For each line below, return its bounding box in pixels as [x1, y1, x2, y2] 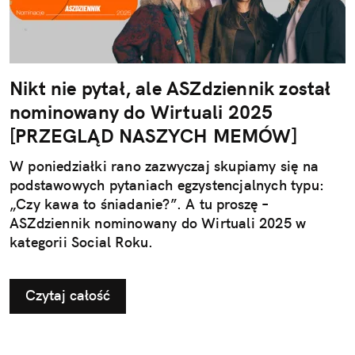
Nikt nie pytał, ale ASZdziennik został [10, 75, 331, 100]
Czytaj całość [25, 285, 110, 304]
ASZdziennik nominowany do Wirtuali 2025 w [10, 213, 307, 232]
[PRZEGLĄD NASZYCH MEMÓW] [10, 123, 297, 147]
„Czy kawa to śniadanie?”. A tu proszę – [10, 194, 268, 213]
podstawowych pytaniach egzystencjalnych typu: [10, 175, 325, 194]
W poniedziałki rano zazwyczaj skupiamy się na [10, 156, 319, 175]
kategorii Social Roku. [10, 232, 154, 251]
